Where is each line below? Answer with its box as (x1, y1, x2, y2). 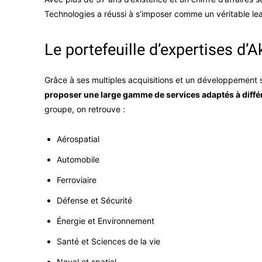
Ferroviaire (57, 175, 96, 185)
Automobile (57, 154, 99, 165)
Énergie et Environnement (57, 216, 154, 226)
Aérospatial (57, 134, 99, 144)
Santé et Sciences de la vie (57, 236, 160, 247)
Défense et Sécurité (57, 195, 132, 206)
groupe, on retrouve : (44, 104, 125, 115)
